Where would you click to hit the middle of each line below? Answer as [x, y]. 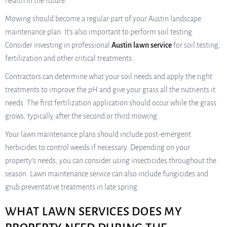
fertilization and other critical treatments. [69, 58]
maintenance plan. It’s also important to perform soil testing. [100, 32]
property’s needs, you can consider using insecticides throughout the [111, 160]
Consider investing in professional [58, 45]
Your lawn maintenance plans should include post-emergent [98, 134]
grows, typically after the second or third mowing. [82, 116]
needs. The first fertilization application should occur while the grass [111, 103]
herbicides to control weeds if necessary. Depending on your [98, 147]
